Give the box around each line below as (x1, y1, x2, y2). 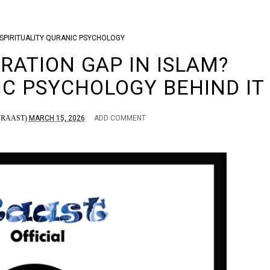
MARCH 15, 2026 (28, 114, 85, 122)
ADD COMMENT (93, 114, 146, 122)
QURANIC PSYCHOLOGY (45, 34, 125, 42)
